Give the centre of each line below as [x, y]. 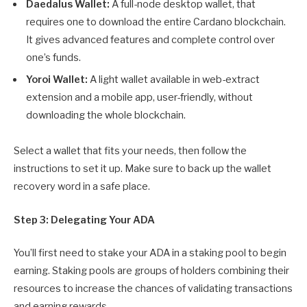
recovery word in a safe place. [82, 187]
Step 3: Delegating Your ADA [84, 220]
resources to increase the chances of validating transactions [153, 288]
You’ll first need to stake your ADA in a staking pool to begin [150, 253]
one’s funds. [53, 58]
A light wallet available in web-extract [175, 80]
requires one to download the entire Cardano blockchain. [156, 22]
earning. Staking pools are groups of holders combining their [151, 270]
